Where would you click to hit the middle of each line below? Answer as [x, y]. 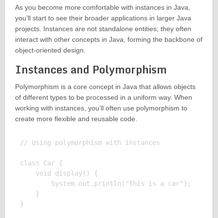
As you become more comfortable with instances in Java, [102, 8]
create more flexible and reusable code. [76, 119]
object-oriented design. [50, 50]
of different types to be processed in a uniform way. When [103, 98]
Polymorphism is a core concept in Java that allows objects [105, 87]
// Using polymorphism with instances [90, 143]
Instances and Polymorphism [91, 70]
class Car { [41, 163]
